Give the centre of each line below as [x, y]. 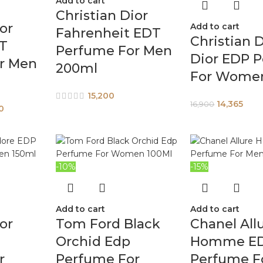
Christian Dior [102, 16]
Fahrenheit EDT [108, 33]
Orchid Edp [93, 242]
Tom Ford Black [108, 224]
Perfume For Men [114, 51]
